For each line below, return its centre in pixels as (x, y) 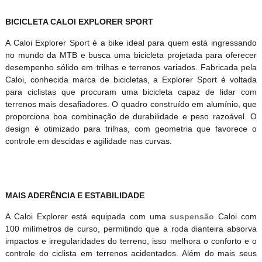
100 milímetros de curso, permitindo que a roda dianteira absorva (131, 229)
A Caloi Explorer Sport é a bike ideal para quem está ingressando (131, 43)
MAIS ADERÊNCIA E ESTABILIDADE (75, 196)
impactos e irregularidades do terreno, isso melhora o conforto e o (131, 241)
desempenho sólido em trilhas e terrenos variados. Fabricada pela (131, 68)
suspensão (192, 217)
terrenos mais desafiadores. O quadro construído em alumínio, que (131, 104)
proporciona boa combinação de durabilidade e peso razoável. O (131, 117)
